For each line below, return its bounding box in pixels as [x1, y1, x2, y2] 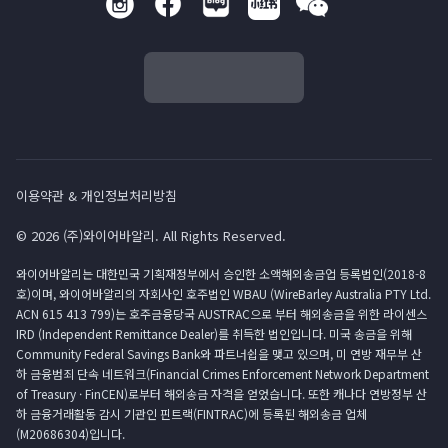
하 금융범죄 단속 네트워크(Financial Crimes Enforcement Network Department [16, 365, 429, 382]
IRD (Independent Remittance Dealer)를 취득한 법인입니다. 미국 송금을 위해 [16, 325, 412, 342]
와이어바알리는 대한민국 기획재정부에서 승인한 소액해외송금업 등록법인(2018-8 [16, 265, 426, 282]
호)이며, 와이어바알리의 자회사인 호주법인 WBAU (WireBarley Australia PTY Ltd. [16, 285, 431, 302]
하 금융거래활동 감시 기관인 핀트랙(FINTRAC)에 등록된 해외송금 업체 [16, 405, 367, 422]
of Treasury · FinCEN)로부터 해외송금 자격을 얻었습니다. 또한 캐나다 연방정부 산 [16, 385, 427, 402]
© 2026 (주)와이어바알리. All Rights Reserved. [16, 226, 286, 245]
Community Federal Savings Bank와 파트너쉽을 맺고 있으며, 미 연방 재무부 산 [16, 345, 422, 362]
